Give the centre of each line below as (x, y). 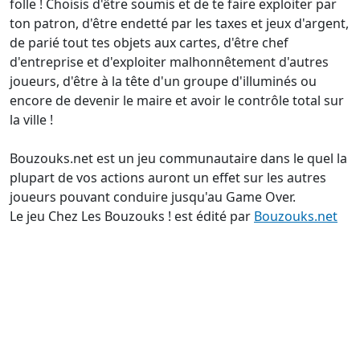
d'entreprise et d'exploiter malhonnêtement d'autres (169, 62)
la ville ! (31, 120)
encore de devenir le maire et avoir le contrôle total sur (177, 100)
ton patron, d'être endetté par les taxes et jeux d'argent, (179, 23)
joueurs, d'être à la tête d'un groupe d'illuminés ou (163, 81)
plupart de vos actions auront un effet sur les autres (168, 178)
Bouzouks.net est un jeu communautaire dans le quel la (178, 158)
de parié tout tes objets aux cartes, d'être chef (149, 43)
